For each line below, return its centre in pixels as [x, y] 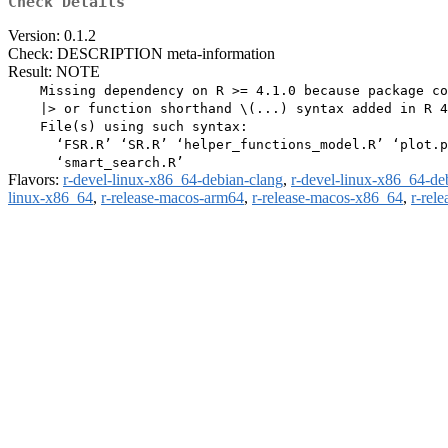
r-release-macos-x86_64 [327, 198]
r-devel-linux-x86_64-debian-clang [173, 180]
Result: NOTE [54, 72]
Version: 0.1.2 [52, 36]
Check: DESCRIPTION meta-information [141, 54]
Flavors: [35, 180]
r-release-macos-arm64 [172, 198]
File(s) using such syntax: [128, 127]
